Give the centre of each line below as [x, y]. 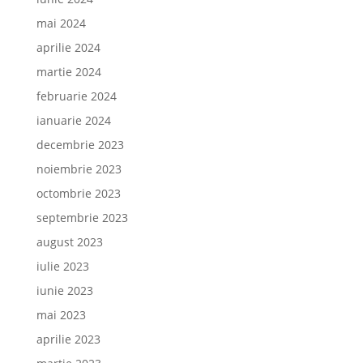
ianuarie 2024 [73, 120]
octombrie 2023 [78, 193]
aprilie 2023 [68, 339]
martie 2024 [68, 72]
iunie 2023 [64, 290]
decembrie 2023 [80, 145]
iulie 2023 [62, 266]
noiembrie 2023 [79, 169]
